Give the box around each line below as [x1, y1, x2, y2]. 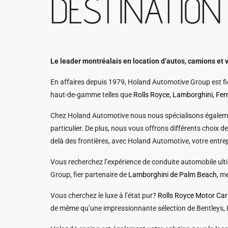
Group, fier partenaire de [50, 170, 128, 179]
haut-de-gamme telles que [50, 90, 133, 99]
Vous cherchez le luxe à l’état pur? [50, 191, 158, 199]
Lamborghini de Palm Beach [128, 170, 217, 179]
